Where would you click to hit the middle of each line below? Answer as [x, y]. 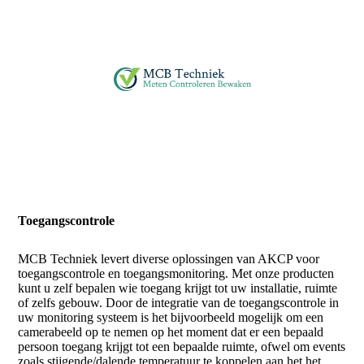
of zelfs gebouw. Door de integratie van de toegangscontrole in [179, 303]
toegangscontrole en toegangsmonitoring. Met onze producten [176, 274]
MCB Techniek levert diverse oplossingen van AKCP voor [169, 259]
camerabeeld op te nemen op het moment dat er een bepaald [171, 332]
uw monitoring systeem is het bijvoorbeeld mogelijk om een [171, 318]
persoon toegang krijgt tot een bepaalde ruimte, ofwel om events [182, 347]
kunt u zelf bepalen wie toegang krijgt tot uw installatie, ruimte [178, 288]
